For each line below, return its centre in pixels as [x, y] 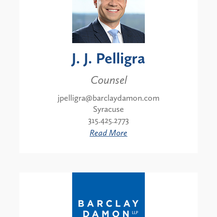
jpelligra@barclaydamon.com [108, 98]
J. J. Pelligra [108, 58]
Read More [108, 133]
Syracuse [108, 109]
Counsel [108, 80]
